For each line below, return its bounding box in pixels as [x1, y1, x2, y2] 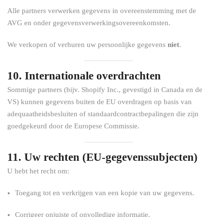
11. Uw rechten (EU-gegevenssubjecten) [7, 151, 198, 163]
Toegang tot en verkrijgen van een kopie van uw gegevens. [15, 189, 194, 197]
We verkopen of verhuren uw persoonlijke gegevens [7, 41, 168, 48]
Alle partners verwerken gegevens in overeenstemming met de [7, 7, 196, 15]
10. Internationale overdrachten [7, 70, 161, 82]
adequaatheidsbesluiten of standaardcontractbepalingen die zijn [7, 110, 199, 118]
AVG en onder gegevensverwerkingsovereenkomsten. [7, 19, 170, 27]
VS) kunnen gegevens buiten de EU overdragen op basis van [7, 98, 192, 106]
